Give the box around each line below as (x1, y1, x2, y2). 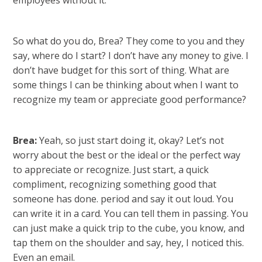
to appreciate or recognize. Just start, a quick (13, 163, 209, 176)
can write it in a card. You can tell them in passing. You (13, 207, 249, 220)
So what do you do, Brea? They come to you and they (13, 35, 245, 47)
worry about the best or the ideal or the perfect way (13, 149, 241, 161)
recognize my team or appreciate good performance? (13, 93, 247, 106)
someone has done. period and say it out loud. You (13, 192, 234, 205)
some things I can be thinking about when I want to (13, 78, 239, 91)
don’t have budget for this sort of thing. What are (13, 64, 230, 77)
